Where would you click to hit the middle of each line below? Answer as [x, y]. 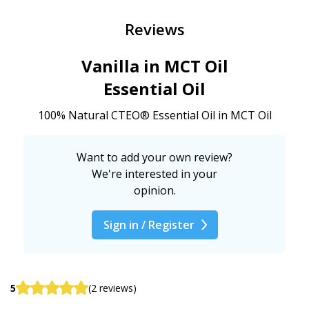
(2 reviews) [112, 288]
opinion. [154, 190]
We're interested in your [154, 173]
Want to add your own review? [154, 157]
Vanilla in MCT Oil [154, 66]
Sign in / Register [149, 225]
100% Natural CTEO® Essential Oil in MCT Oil [154, 115]
